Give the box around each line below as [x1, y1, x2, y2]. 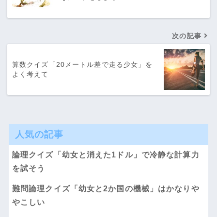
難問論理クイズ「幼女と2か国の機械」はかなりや [12, 184, 200, 193]
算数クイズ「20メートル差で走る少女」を [12, 61, 153, 69]
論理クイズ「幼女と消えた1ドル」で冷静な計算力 [12, 150, 200, 159]
